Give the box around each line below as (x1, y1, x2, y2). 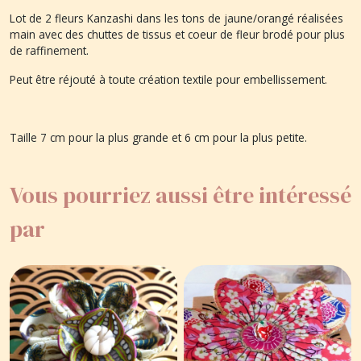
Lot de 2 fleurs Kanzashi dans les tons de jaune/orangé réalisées (10, 10, 343, 26)
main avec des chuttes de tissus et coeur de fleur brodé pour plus (10, 26, 345, 42)
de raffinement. (10, 42, 92, 58)
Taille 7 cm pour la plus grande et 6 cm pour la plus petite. (10, 129, 310, 145)
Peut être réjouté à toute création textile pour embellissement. (10, 71, 330, 87)
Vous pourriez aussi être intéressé (10, 179, 351, 210)
